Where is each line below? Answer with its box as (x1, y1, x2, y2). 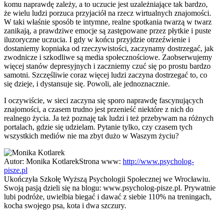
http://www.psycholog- (123, 157, 194, 165)
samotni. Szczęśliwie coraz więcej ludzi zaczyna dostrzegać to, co (4, 70, 207, 79)
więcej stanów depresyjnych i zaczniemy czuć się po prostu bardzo (4, 61, 211, 70)
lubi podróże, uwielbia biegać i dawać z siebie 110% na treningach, (4, 192, 212, 201)
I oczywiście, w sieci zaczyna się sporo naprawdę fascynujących (4, 96, 203, 105)
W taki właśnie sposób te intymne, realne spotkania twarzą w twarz (4, 17, 212, 26)
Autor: (4, 157, 24, 165)
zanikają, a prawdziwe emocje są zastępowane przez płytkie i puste (4, 26, 211, 35)
